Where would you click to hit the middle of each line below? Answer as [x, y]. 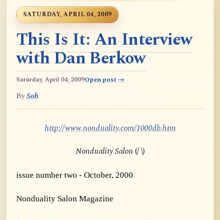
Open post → [104, 80]
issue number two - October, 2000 [75, 175]
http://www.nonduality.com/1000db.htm [110, 128]
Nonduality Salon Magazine [65, 199]
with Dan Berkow [81, 58]
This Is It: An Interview [104, 40]
